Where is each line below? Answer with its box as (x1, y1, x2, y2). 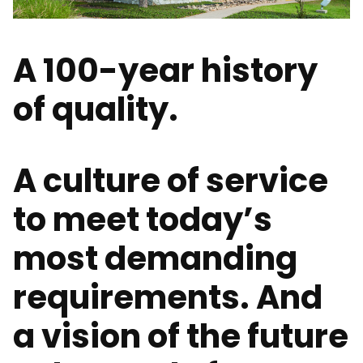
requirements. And (13, 275, 322, 321)
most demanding (13, 236, 297, 282)
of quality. (13, 87, 178, 133)
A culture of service (13, 158, 328, 204)
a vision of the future (13, 314, 348, 360)
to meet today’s (13, 197, 272, 243)
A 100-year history (13, 48, 318, 94)
